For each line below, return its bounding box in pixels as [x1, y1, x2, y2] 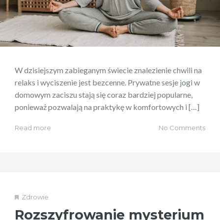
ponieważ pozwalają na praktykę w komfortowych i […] [15, 102, 199, 111]
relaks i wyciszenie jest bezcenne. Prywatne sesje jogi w [15, 77, 200, 87]
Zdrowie [22, 192, 49, 201]
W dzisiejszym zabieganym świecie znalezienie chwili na [15, 65, 202, 75]
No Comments [159, 123, 205, 132]
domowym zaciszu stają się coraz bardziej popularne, [15, 89, 192, 99]
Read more [15, 123, 51, 132]
